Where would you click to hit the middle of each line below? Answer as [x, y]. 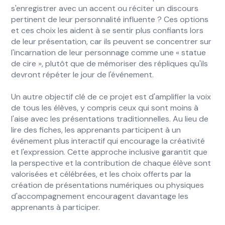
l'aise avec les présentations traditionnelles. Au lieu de [110, 119]
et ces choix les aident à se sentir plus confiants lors [107, 30]
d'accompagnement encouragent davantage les [100, 196]
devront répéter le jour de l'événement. [83, 75]
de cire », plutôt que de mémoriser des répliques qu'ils [110, 64]
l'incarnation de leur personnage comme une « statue [109, 52]
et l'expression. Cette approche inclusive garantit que [109, 152]
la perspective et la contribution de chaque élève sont [111, 163]
